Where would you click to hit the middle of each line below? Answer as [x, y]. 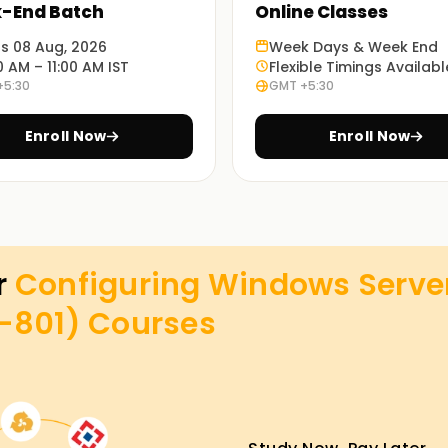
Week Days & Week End [353, 47]
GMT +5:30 [301, 85]
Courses [148, 324]
